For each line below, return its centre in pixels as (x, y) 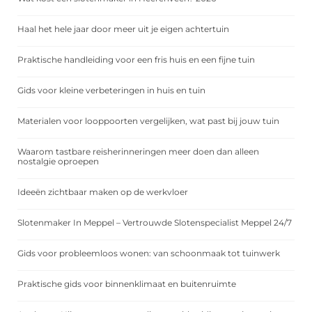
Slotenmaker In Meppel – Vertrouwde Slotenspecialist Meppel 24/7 (155, 223)
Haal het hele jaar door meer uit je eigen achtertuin (123, 29)
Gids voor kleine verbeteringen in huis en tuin (111, 91)
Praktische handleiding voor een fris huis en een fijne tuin (136, 60)
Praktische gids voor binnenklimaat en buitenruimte (127, 284)
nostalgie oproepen (58, 162)
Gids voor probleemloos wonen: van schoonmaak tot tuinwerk (149, 253)
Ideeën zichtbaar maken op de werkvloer (103, 192)
